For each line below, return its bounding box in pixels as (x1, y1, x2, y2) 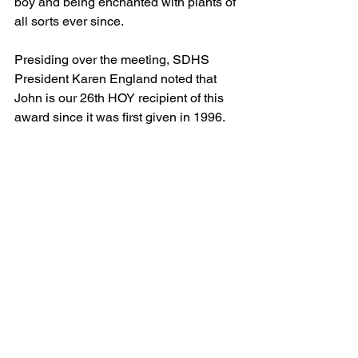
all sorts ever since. (14, 13, 124, 29)
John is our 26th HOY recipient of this (14, 89, 227, 105)
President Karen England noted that (14, 70, 220, 86)
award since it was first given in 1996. (14, 109, 228, 125)
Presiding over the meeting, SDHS (14, 51, 213, 67)
